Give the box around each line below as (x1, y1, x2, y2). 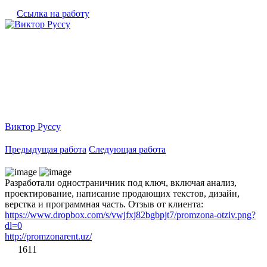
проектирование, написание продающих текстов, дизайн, (5, 188, 240, 198)
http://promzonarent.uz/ (5, 231, 92, 241)
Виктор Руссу (5, 121, 61, 132)
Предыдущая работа (5, 144, 86, 154)
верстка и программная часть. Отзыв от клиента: (5, 198, 203, 209)
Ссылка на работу (17, 8, 89, 18)
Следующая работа (89, 144, 166, 154)
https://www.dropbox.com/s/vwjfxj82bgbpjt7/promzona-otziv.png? (5, 209, 256, 220)
